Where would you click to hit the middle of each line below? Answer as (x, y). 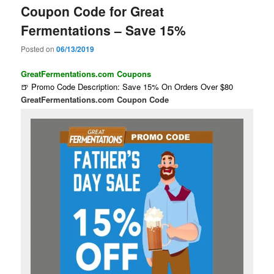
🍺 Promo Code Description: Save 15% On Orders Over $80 (127, 87)
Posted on (39, 48)
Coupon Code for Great (93, 11)
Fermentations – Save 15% (104, 30)
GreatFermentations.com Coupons (86, 74)
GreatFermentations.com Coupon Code (95, 100)
